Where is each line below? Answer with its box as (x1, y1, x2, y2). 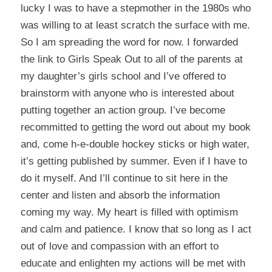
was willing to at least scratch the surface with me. (20, 19, 250, 31)
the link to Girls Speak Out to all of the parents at (20, 53, 243, 65)
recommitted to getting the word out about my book (20, 121, 251, 133)
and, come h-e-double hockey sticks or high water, (20, 138, 250, 150)
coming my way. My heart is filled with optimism (20, 206, 238, 218)
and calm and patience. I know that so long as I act (20, 223, 251, 235)
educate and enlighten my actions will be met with (20, 257, 245, 269)
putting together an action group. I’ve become (20, 104, 225, 116)
